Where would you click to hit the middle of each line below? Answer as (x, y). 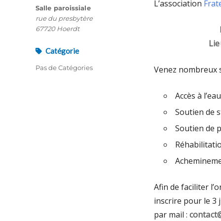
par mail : (172, 215)
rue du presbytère (64, 18)
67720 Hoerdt (57, 28)
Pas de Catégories (64, 67)
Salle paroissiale (63, 8)
